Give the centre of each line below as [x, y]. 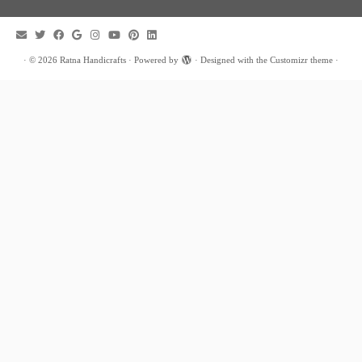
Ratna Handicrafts [93, 60]
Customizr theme [301, 60]
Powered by [156, 60]
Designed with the [235, 60]
